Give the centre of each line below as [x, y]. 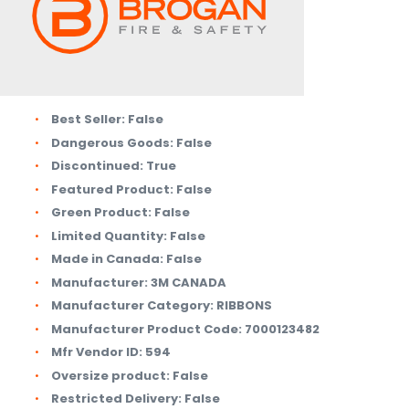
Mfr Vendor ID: [97, 352]
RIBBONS [244, 306]
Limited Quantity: [109, 236]
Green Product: [101, 213]
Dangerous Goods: [112, 142]
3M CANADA [189, 282]
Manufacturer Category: [132, 306]
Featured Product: [112, 189]
